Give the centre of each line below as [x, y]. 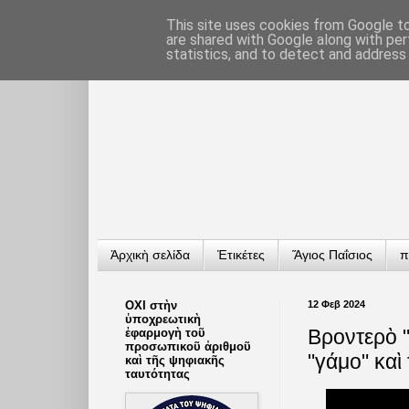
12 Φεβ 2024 [336, 304]
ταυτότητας [157, 373]
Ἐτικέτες [241, 255]
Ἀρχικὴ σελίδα [150, 255]
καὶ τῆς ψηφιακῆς [175, 360]
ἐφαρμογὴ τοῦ [165, 332]
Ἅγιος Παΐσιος [332, 255]
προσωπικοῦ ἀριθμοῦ [188, 346]
